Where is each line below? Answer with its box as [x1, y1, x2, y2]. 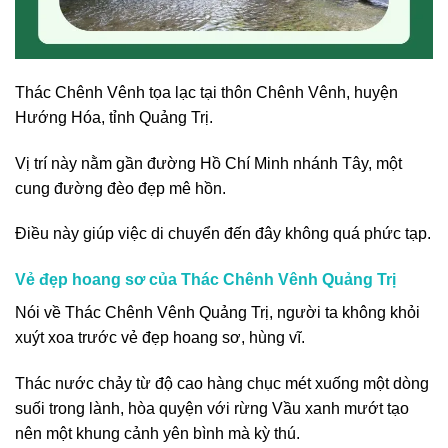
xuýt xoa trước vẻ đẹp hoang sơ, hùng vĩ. [15, 329, 305, 347]
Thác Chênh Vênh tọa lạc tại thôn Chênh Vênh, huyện [15, 83, 398, 101]
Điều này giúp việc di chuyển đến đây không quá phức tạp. [15, 225, 431, 243]
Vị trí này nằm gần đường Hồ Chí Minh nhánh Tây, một [15, 154, 402, 172]
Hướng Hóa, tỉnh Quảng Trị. [15, 108, 213, 126]
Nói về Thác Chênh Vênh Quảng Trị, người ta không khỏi [15, 304, 420, 322]
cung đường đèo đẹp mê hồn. [15, 179, 226, 197]
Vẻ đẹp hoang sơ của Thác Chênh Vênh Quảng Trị [15, 271, 396, 289]
